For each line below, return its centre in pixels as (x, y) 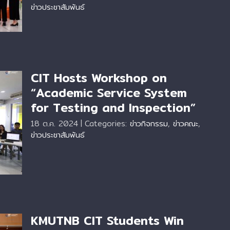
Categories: (107, 123)
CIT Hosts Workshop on (99, 78)
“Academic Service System (109, 93)
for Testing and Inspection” (113, 108)
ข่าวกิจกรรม (149, 123)
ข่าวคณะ (186, 123)
